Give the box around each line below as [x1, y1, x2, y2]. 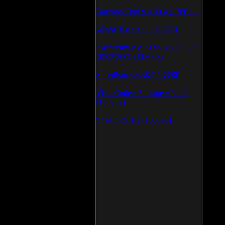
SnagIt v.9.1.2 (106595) [96, 116, 171, 124]
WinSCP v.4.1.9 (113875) [96, 25, 177, 34]
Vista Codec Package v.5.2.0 [96, 88, 187, 97]
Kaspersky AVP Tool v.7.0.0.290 [96, 43, 200, 52]
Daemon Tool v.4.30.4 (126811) [96, 7, 198, 16]
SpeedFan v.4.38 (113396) [96, 70, 180, 79]
